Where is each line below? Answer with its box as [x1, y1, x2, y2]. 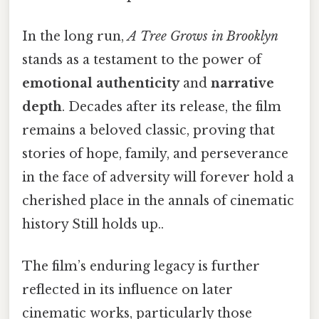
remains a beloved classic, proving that [22, 122, 275, 138]
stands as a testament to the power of [22, 51, 261, 68]
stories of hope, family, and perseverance [22, 145, 288, 162]
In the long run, [22, 28, 127, 44]
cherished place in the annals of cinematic [22, 192, 294, 209]
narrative [211, 75, 274, 91]
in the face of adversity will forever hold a [22, 169, 294, 185]
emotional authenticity [22, 75, 179, 91]
